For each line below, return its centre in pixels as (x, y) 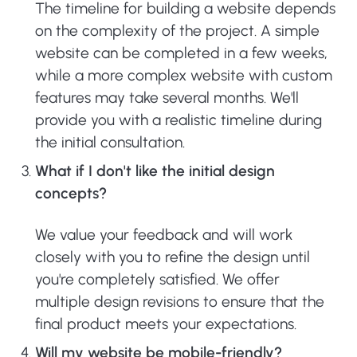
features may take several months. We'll (167, 98)
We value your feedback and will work (164, 235)
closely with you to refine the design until (173, 257)
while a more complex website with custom (184, 75)
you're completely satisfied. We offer (157, 279)
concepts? (71, 193)
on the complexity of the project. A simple (177, 31)
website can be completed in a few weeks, (181, 53)
